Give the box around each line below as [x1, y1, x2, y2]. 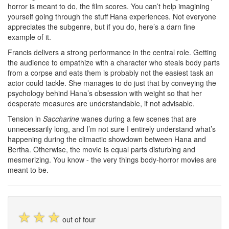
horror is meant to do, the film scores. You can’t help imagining [8, 1, 210, 11]
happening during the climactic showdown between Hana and [8, 134, 206, 144]
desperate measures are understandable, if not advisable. [8, 98, 195, 108]
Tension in [8, 113, 43, 124]
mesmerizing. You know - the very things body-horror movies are [8, 154, 217, 165]
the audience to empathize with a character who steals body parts [8, 57, 220, 67]
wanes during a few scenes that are [79, 113, 196, 124]
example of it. [8, 32, 51, 42]
